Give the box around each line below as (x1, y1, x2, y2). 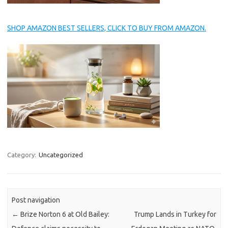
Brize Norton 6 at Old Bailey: (19, 210, 110, 219)
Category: (7, 151, 38, 158)
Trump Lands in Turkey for (133, 210, 216, 219)
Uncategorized (39, 151, 83, 158)
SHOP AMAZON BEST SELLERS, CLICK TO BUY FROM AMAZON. (7, 24, 206, 32)
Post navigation (12, 196, 61, 205)
